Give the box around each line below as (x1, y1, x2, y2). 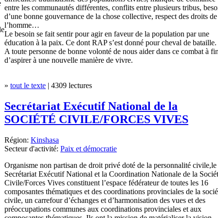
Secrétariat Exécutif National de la (4, 99, 178, 112)
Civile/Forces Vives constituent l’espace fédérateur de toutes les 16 (4, 178, 208, 187)
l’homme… (4, 20, 39, 29)
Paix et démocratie (60, 144, 117, 153)
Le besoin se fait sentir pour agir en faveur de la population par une (4, 29, 209, 38)
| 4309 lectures (46, 81, 92, 90)
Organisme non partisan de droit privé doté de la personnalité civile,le (4, 161, 217, 169)
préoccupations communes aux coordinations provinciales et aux (4, 204, 201, 213)
